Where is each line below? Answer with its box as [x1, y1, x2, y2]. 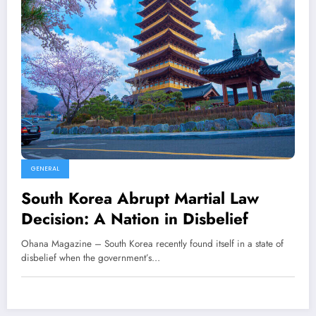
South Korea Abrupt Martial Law [21, 187, 259, 210]
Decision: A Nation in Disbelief [21, 207, 248, 231]
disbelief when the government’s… [21, 251, 160, 265]
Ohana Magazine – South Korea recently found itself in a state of [21, 237, 284, 251]
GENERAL [31, 164, 59, 174]
